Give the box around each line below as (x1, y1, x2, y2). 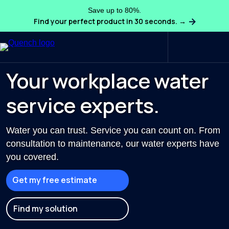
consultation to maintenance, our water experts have (6, 139, 219, 149)
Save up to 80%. (88, 6, 141, 14)
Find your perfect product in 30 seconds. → (33, 16, 186, 26)
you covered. (6, 152, 59, 162)
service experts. (6, 91, 159, 119)
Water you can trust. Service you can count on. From (6, 125, 220, 135)
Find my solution (13, 202, 78, 214)
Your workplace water (6, 66, 209, 95)
